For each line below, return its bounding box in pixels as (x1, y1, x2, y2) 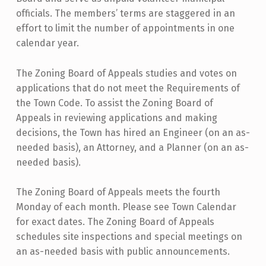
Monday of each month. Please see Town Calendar (15, 201, 236, 213)
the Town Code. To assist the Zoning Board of (15, 97, 213, 109)
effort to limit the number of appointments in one (15, 22, 235, 34)
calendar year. (15, 37, 79, 49)
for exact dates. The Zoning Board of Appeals (15, 216, 214, 228)
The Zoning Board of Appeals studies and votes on (15, 67, 237, 79)
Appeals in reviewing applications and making (15, 112, 217, 123)
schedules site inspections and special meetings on (15, 231, 242, 243)
